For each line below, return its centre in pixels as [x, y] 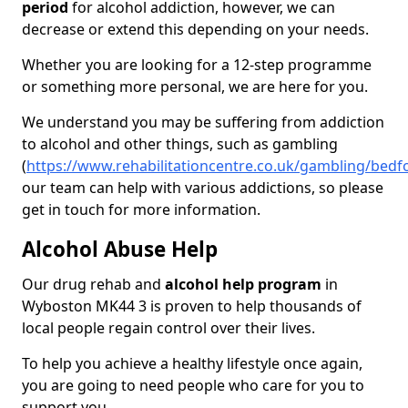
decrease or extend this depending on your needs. [195, 30]
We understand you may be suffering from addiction [203, 122]
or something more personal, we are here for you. [195, 87]
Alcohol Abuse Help [120, 250]
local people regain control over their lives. [170, 328]
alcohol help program [243, 285]
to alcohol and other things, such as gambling [180, 144]
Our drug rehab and [93, 285]
